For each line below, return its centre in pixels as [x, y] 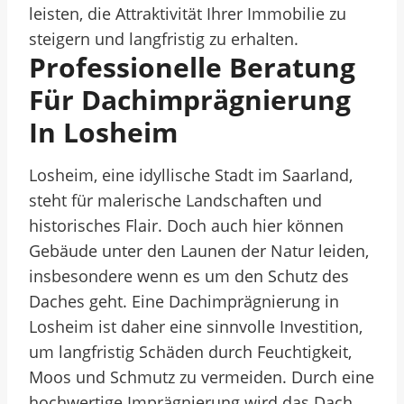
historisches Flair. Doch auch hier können [186, 225]
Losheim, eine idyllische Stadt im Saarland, [191, 175]
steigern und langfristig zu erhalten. [164, 39]
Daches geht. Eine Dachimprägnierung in [184, 301]
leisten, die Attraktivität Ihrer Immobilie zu [188, 14]
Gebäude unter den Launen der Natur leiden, [199, 251]
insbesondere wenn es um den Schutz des [189, 276]
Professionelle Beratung [192, 67]
